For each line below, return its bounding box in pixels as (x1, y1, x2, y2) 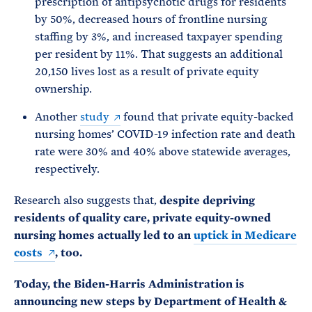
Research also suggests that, (14, 193, 159, 208)
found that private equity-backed (120, 109, 294, 124)
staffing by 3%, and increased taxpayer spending (35, 29, 283, 44)
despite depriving (159, 193, 255, 208)
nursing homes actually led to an (14, 228, 194, 242)
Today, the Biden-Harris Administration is (14, 276, 244, 291)
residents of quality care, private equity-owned (14, 210, 271, 225)
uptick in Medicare (194, 228, 297, 242)
